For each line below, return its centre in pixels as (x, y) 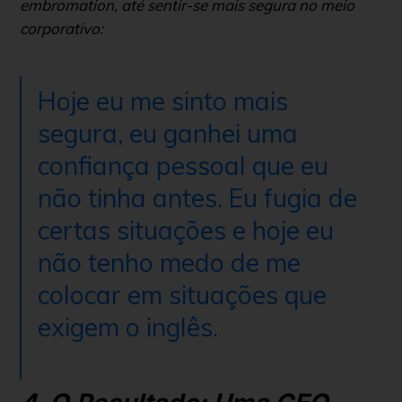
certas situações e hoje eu (186, 231)
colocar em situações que (182, 295)
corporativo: (63, 29)
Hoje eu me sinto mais (163, 101)
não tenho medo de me (169, 263)
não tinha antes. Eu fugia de (197, 198)
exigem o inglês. (128, 328)
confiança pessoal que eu (183, 166)
